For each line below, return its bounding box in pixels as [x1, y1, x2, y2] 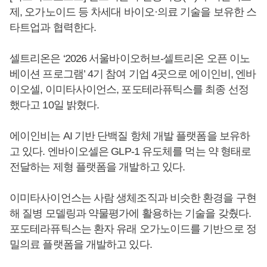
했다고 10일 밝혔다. [10, 99, 100, 111]
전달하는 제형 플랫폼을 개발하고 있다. [10, 161, 185, 173]
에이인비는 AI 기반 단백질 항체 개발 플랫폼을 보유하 [10, 130, 250, 142]
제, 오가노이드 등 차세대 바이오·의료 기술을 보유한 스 [10, 6, 257, 18]
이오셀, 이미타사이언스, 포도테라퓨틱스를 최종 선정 [10, 83, 249, 95]
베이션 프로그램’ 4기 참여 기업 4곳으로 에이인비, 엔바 [10, 68, 256, 80]
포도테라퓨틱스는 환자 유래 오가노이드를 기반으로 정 [10, 223, 256, 235]
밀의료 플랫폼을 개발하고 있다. [10, 238, 152, 250]
